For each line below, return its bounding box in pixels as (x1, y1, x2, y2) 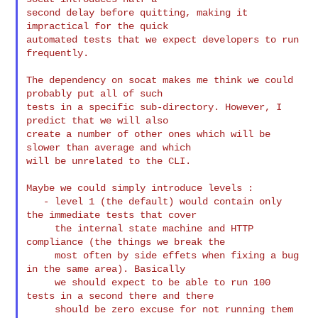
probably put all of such (26, 87, 163, 99)
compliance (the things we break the (26, 236, 226, 248)
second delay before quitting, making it (26, 6, 248, 18)
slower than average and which (26, 141, 192, 153)
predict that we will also (26, 114, 169, 126)
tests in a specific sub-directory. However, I (26, 101, 283, 113)
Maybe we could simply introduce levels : (26, 182, 254, 194)
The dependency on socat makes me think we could (26, 74, 294, 86)
